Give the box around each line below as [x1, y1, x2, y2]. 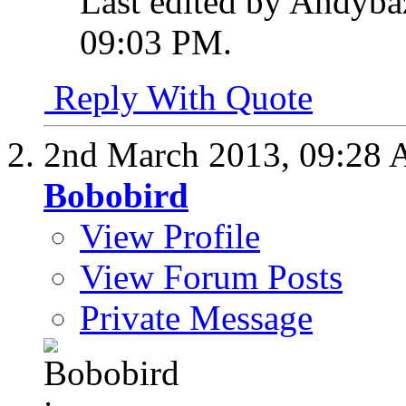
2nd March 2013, [43, 135, 299, 175]
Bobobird [43, 176, 188, 216]
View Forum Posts [80, 257, 343, 297]
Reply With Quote [44, 78, 313, 118]
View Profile [80, 217, 260, 256]
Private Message [80, 298, 313, 338]
